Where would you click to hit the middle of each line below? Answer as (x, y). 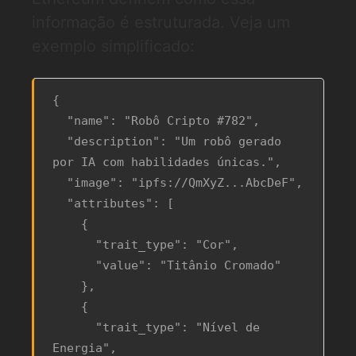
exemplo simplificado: (113, 46)
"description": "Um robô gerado (59, 141)
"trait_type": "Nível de (74, 327)
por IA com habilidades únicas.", (166, 162)
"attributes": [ (59, 203)
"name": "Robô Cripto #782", (59, 121)
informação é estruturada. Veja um (161, 22)
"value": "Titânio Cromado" (74, 265)
